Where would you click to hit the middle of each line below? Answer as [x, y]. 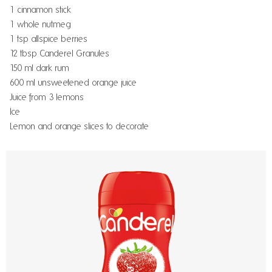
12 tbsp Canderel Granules [59, 53]
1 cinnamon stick [40, 10]
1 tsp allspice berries [49, 39]
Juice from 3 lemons [47, 97]
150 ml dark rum [39, 68]
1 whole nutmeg [40, 24]
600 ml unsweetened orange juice [73, 83]
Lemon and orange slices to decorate [79, 126]
